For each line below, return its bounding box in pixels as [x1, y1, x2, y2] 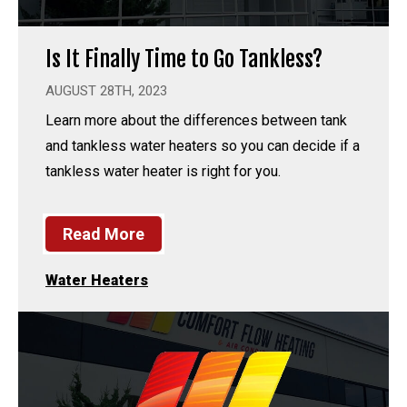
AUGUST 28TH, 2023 [45, 82, 167, 99]
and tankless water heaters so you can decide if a [45, 136, 360, 154]
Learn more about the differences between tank [45, 111, 347, 129]
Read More [63, 223, 144, 243]
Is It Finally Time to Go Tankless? [45, 45, 323, 73]
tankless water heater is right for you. [45, 162, 281, 180]
